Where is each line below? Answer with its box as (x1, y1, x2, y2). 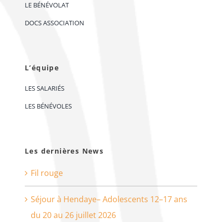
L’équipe (24, 62, 59, 72)
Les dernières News (24, 146, 104, 156)
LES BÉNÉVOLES (24, 101, 72, 111)
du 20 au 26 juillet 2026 (30, 209, 116, 221)
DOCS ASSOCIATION (24, 18, 84, 27)
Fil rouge (30, 167, 63, 178)
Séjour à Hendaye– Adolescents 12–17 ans (30, 193, 187, 205)
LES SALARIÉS (24, 83, 64, 93)
